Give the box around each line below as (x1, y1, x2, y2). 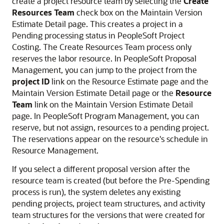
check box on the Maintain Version (74, 6, 202, 17)
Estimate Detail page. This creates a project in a (12, 18, 183, 29)
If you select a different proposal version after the (12, 163, 190, 174)
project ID (12, 75, 49, 86)
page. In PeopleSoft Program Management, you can (12, 110, 199, 121)
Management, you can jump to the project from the (12, 64, 197, 75)
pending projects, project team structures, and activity (12, 197, 205, 208)
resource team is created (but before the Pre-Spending (12, 174, 209, 185)
